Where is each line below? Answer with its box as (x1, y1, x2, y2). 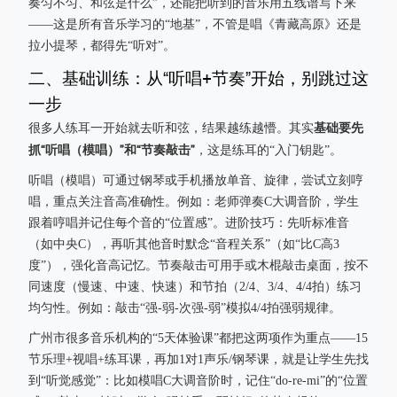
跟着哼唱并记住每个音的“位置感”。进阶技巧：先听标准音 (28, 216, 349, 230)
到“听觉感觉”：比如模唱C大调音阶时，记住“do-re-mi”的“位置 (28, 374, 368, 387)
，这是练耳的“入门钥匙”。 (195, 144, 342, 157)
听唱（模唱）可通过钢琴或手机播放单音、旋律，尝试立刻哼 (28, 174, 363, 187)
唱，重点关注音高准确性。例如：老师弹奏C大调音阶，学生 (28, 195, 359, 208)
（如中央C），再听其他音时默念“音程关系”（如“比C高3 (28, 237, 339, 251)
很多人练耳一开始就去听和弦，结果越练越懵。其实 (28, 121, 314, 135)
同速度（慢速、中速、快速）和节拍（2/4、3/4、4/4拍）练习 (28, 280, 362, 293)
